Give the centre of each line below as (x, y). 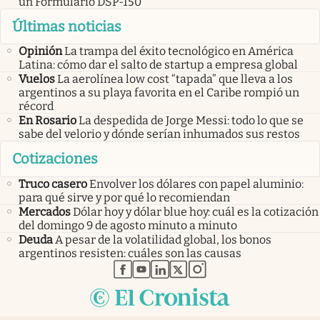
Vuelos (37, 79)
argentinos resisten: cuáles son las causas (130, 253)
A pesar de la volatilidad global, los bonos (163, 239)
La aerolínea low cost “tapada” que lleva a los (175, 79)
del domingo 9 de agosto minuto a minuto (128, 225)
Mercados (45, 211)
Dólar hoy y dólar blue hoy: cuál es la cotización (196, 211)
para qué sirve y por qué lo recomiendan (124, 197)
